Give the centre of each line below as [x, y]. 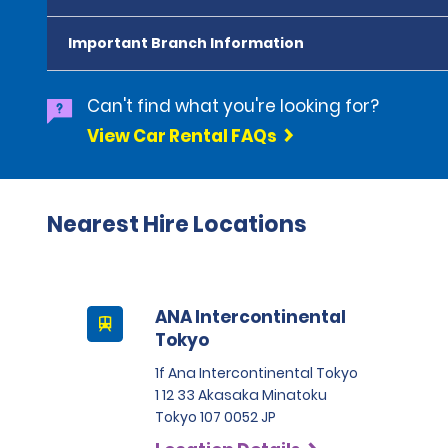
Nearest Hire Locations [177, 224]
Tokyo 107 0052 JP [215, 417]
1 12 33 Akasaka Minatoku [241, 395]
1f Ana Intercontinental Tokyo [256, 373]
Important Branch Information [186, 43]
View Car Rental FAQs [182, 136]
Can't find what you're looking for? [233, 106]
